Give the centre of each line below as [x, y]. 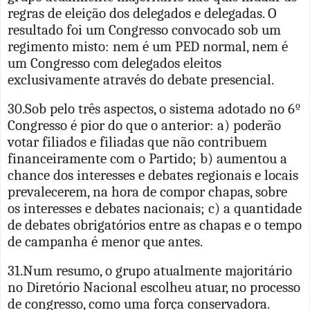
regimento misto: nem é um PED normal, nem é [148, 46]
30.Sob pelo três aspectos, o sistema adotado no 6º [154, 108]
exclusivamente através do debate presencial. [141, 79]
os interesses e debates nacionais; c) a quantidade [155, 208]
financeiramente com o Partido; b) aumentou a [147, 158]
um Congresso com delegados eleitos [115, 63]
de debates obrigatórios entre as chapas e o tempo [155, 225]
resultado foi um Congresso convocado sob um [144, 29]
